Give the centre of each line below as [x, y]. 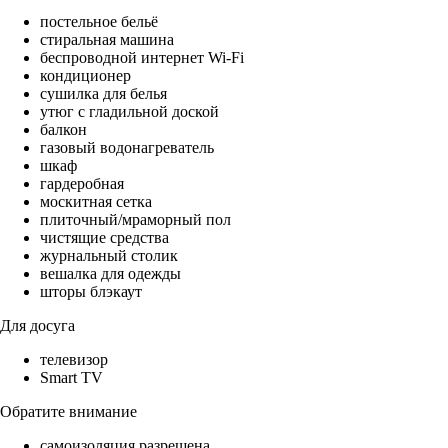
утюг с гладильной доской [129, 112]
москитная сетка [96, 202]
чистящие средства [104, 238]
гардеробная [82, 184]
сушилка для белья [103, 94]
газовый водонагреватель [127, 148]
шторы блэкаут [91, 292]
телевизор [74, 360]
